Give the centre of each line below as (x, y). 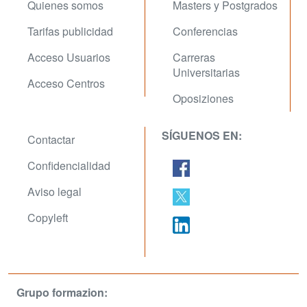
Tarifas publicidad (70, 31)
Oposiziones (203, 98)
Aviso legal (54, 192)
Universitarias (206, 72)
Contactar (51, 139)
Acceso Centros (66, 83)
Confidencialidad (69, 165)
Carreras (194, 57)
